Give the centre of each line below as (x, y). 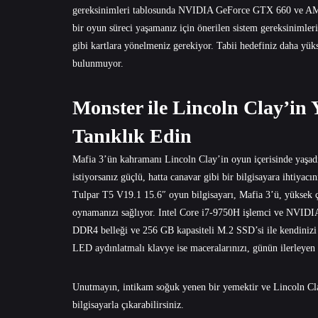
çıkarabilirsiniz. (151, 305)
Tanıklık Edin (132, 136)
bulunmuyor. (98, 63)
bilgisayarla (95, 305)
